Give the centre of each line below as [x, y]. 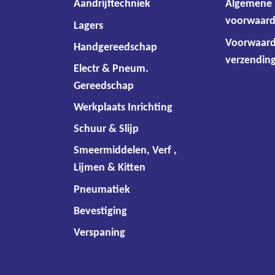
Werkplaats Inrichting [123, 107]
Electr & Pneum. [111, 68]
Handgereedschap [115, 46]
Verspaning [99, 232]
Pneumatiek [102, 189]
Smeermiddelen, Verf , [125, 150]
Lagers [88, 25]
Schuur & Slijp [106, 129]
